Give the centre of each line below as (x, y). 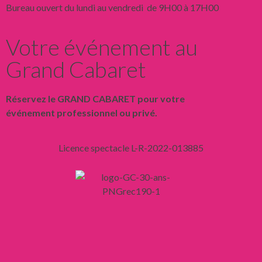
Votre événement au (102, 46)
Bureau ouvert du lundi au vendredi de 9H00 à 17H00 (112, 7)
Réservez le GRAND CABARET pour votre (95, 98)
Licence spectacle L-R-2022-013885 (131, 147)
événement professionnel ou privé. (82, 112)
